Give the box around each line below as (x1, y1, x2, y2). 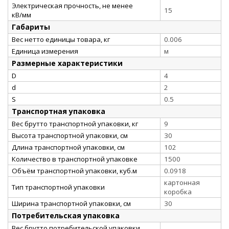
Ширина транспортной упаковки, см (12, 198, 131, 208)
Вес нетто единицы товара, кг (12, 34, 110, 44)
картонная (164, 177, 200, 187)
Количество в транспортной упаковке (12, 154, 138, 164)
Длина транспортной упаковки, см (12, 142, 125, 152)
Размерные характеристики (12, 58, 123, 68)
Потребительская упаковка (12, 210, 120, 220)
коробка (164, 187, 192, 196)
